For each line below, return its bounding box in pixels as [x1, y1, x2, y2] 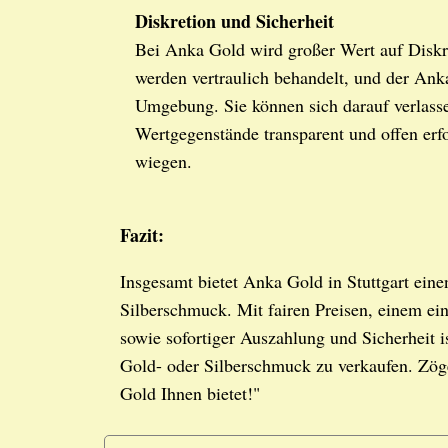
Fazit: [120, 222, 164, 249]
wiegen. [135, 149, 192, 174]
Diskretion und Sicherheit [135, 8, 334, 35]
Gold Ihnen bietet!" [120, 381, 260, 406]
